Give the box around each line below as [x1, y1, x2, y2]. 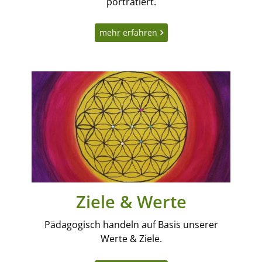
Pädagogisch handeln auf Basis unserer [44, 218, 218, 232]
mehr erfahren [99, 26, 157, 38]
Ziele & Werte [75, 190, 187, 213]
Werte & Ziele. [100, 232, 162, 246]
